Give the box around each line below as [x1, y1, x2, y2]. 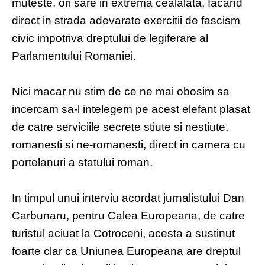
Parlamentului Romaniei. [12, 50, 136, 63]
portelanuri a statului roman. [12, 156, 153, 169]
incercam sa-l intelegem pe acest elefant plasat [12, 103, 250, 116]
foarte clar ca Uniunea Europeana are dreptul [12, 245, 241, 258]
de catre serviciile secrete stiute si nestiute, [12, 121, 228, 134]
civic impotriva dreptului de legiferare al [12, 32, 208, 45]
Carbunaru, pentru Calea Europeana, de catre [12, 209, 245, 222]
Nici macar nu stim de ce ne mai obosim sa [12, 85, 230, 98]
